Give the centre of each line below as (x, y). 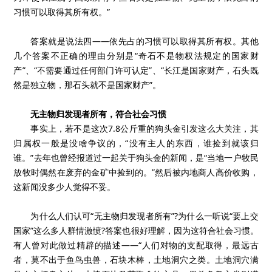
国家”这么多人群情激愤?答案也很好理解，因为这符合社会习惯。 (136, 230)
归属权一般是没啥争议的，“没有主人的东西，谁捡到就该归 (136, 143)
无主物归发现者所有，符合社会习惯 (99, 114)
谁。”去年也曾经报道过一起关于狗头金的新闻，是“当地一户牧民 (136, 158)
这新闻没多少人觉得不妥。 (65, 187)
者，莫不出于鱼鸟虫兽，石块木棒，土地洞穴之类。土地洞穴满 (136, 260)
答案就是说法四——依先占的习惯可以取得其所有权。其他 (144, 41)
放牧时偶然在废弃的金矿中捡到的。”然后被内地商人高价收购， (136, 172)
